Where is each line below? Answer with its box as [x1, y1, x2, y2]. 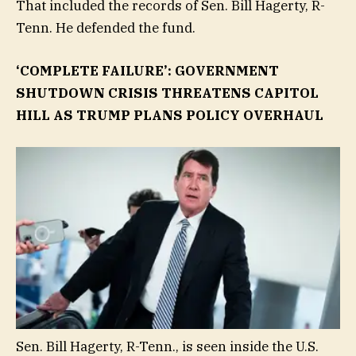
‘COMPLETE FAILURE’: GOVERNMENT [16, 62, 279, 80]
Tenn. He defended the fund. [16, 19, 195, 37]
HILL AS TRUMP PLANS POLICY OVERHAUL [16, 106, 323, 125]
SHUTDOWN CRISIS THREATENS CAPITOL [16, 84, 319, 103]
